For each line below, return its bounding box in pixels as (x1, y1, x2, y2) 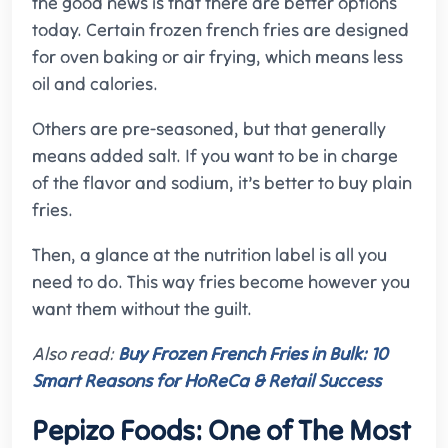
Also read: (32, 342, 118, 366)
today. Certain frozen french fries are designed (32, 18, 409, 42)
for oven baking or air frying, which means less (32, 45, 403, 69)
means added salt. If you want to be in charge (32, 144, 398, 168)
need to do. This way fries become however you (32, 270, 410, 294)
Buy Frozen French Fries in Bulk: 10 (118, 342, 388, 366)
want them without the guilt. (32, 297, 252, 321)
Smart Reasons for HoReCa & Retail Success (32, 369, 381, 393)
